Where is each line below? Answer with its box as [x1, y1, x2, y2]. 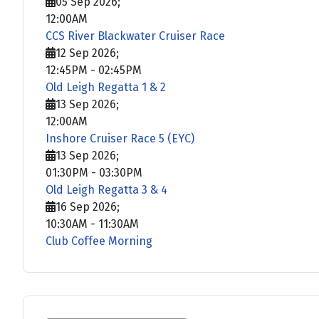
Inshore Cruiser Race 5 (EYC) [46, 131, 194, 145]
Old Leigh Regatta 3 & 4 [46, 182, 167, 197]
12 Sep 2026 [56, 46, 116, 60]
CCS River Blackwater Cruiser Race [46, 28, 225, 43]
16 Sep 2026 [56, 199, 117, 214]
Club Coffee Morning [46, 234, 152, 248]
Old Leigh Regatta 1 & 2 [46, 80, 166, 94]
